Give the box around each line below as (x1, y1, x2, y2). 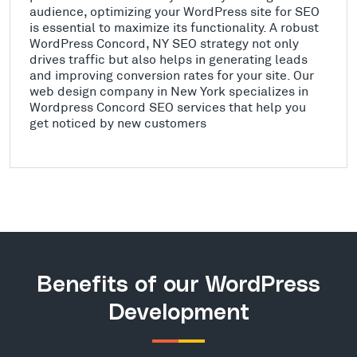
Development (108, 301, 249, 324)
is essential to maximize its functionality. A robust (29, 18, 319, 34)
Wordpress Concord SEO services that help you (29, 98, 306, 114)
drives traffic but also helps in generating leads (29, 50, 308, 66)
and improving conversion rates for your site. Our (29, 66, 314, 82)
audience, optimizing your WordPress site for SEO (29, 2, 320, 18)
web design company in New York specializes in (29, 82, 308, 98)
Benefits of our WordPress (37, 273, 320, 296)
